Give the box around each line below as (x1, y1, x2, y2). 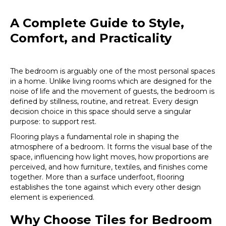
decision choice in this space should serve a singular (10, 107, 191, 117)
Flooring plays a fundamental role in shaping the (10, 132, 179, 142)
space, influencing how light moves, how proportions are (10, 152, 209, 162)
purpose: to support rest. (10, 117, 96, 127)
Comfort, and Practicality (10, 31, 172, 46)
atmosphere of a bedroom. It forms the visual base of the (10, 142, 212, 152)
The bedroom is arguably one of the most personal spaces (10, 67, 215, 76)
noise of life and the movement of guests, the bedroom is (10, 87, 214, 96)
